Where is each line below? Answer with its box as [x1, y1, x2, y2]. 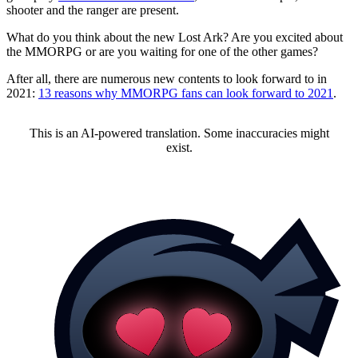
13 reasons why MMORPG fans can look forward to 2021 [38, 86, 333, 101]
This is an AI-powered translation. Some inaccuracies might [29, 126, 329, 141]
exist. [165, 141, 193, 155]
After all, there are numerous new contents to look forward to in [6, 72, 327, 86]
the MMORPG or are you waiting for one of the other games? [6, 45, 318, 59]
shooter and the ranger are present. [6, 3, 179, 18]
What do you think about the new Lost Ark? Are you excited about [6, 30, 343, 45]
